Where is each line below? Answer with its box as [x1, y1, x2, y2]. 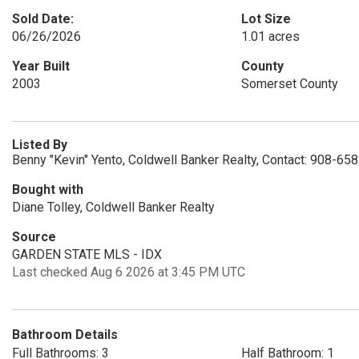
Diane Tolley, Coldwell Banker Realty [12, 200, 215, 215]
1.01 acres [240, 29, 300, 44]
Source [12, 229, 56, 244]
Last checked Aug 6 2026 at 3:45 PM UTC [12, 264, 245, 280]
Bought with [12, 182, 83, 197]
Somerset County [240, 76, 338, 91]
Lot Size [240, 11, 291, 26]
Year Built [12, 58, 70, 74]
